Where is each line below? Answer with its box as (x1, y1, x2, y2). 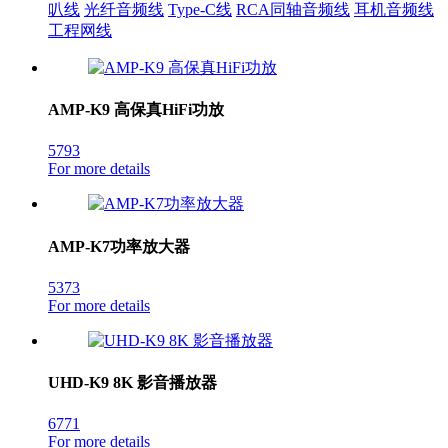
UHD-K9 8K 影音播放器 (48, 374, 217, 392)
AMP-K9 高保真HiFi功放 (48, 101, 224, 119)
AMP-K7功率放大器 (48, 237, 190, 255)
